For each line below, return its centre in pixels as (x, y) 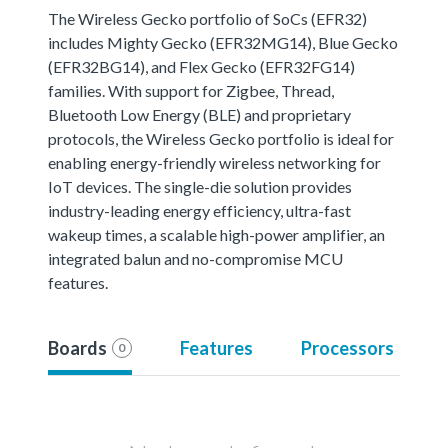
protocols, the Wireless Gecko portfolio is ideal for (221, 138)
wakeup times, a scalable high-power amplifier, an (216, 234)
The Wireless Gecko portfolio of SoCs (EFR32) (207, 18)
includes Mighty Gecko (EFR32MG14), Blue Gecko (223, 42)
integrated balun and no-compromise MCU (195, 258)
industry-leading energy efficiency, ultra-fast (199, 210)
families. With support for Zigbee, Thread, (191, 90)
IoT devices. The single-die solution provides (200, 186)
